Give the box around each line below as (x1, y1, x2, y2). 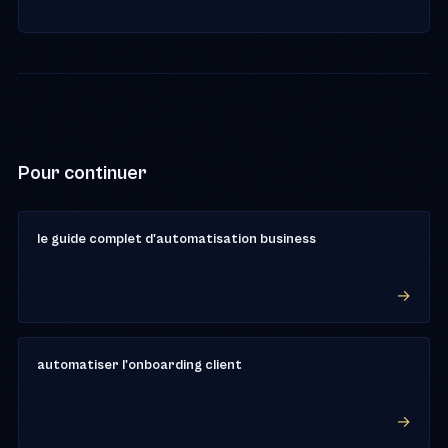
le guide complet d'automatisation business (37, 230, 316, 247)
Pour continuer (18, 161, 147, 184)
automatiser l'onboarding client (37, 356, 242, 373)
